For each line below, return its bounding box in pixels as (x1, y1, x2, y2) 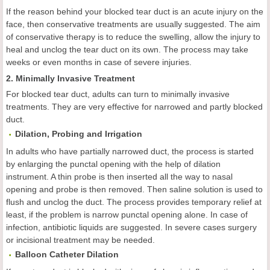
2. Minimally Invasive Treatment (6, 74, 135, 83)
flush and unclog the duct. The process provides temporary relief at (6, 197, 262, 207)
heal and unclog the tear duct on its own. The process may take (6, 45, 248, 54)
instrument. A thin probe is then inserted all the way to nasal (6, 172, 233, 181)
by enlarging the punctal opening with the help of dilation (6, 159, 221, 169)
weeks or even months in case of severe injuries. (6, 57, 192, 67)
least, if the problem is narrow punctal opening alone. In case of (6, 210, 248, 219)
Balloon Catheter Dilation (15, 250, 119, 259)
